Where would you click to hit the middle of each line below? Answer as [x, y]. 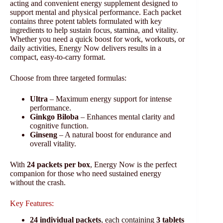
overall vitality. [53, 144]
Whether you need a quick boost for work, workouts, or [97, 39]
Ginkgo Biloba [54, 117]
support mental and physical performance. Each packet [96, 12]
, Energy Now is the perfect [133, 165]
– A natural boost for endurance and [114, 135]
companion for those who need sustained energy [86, 174]
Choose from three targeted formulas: [68, 78]
